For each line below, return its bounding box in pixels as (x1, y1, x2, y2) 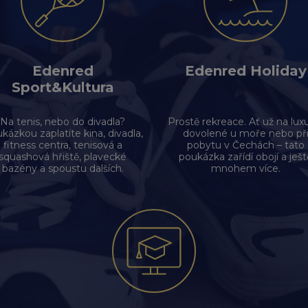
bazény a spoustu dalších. (1, 162, 124, 175)
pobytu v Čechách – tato (186, 139, 305, 151)
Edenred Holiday (184, 63, 307, 79)
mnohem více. (210, 162, 280, 175)
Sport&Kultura (11, 79, 114, 96)
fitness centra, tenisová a (3, 139, 122, 151)
